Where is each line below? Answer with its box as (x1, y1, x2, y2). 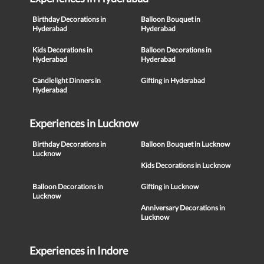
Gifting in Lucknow (141, 182, 199, 192)
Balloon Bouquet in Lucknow (141, 140, 230, 149)
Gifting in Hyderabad (141, 76, 205, 85)
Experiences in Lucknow (29, 117, 138, 130)
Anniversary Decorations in (141, 203, 225, 213)
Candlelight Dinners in (32, 76, 101, 85)
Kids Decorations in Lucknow (141, 161, 230, 170)
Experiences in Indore (29, 244, 128, 258)
